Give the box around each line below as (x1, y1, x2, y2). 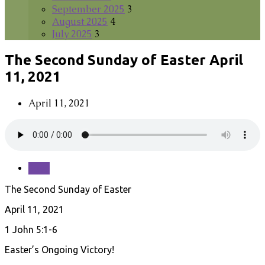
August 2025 (52, 15, 108, 28)
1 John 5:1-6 (5, 224, 57, 235)
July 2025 (52, 28, 92, 40)
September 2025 (52, 3, 125, 15)
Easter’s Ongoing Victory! (5, 244, 114, 255)
